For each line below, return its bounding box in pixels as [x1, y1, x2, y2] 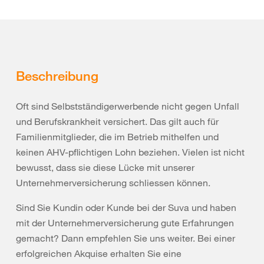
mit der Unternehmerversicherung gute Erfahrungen [16, 217, 234, 229]
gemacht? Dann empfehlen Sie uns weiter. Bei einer [16, 232, 235, 244]
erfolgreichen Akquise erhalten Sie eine [16, 247, 181, 259]
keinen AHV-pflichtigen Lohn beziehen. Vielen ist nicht [16, 146, 245, 158]
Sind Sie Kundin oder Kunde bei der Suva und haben [16, 202, 236, 213]
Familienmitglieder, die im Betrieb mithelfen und [16, 131, 219, 143]
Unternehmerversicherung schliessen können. [16, 177, 210, 189]
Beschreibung [16, 67, 98, 84]
